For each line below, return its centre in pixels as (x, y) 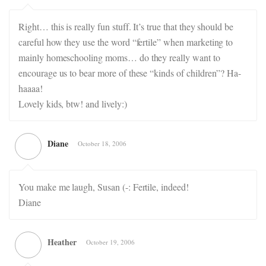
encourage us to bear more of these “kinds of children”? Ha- (130, 73)
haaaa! (31, 88)
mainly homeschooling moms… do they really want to (119, 57)
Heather (62, 242)
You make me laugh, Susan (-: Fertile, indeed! (104, 187)
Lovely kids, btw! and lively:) (73, 104)
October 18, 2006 (102, 143)
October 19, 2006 (110, 242)
